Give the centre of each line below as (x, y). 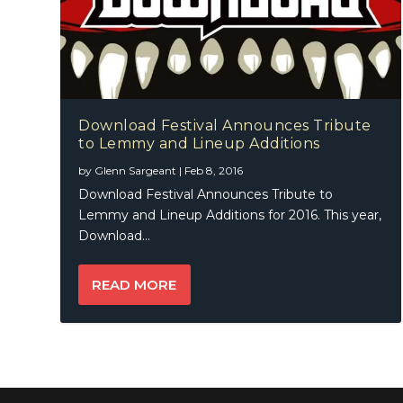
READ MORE (134, 284)
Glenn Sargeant (136, 170)
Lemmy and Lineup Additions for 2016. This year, (230, 215)
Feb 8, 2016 (214, 170)
